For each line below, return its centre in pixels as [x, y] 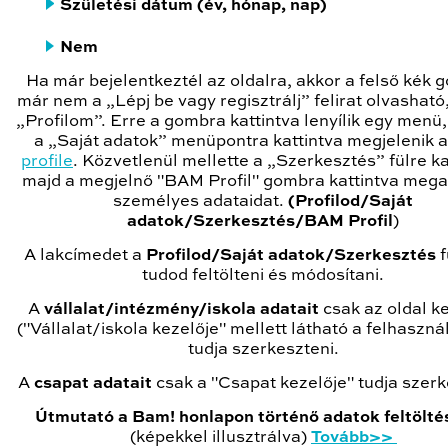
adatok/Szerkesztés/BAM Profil [260, 222]
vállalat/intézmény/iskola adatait [184, 310]
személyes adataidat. [201, 202]
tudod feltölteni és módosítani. [263, 276]
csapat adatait [93, 384]
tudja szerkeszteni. [263, 350]
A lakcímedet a [85, 256]
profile [47, 162]
